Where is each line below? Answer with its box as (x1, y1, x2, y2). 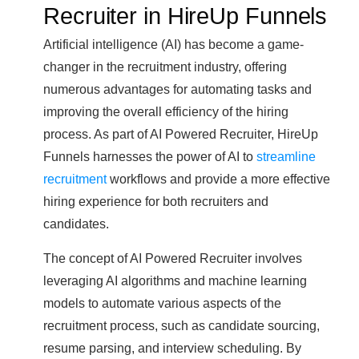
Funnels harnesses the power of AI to (43, 149, 256, 164)
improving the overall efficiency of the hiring (43, 104, 288, 119)
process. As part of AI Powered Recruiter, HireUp (43, 127, 318, 142)
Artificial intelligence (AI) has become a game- (43, 37, 304, 52)
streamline (256, 149, 316, 164)
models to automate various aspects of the (43, 296, 281, 311)
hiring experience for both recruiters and (43, 194, 268, 209)
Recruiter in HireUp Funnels (43, 3, 328, 30)
